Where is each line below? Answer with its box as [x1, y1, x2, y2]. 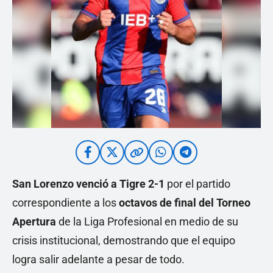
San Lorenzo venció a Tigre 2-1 [12, 177, 165, 190]
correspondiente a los [12, 196, 119, 209]
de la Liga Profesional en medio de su [56, 215, 238, 228]
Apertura [12, 215, 56, 228]
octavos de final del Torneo [119, 196, 250, 209]
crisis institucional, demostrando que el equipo [12, 234, 235, 247]
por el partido [165, 177, 230, 190]
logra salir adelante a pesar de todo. [12, 253, 185, 266]
